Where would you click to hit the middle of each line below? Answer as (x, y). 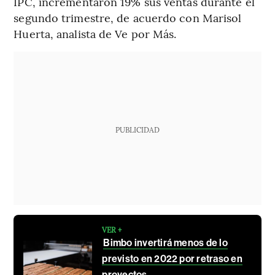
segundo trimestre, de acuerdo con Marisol (128, 18)
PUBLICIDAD (137, 130)
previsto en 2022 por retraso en (172, 259)
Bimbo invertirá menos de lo (165, 243)
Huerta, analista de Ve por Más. (95, 34)
